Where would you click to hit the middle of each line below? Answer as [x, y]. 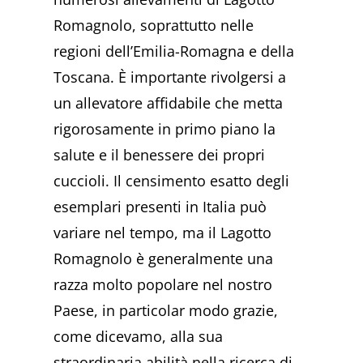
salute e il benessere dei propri [160, 154]
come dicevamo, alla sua [139, 336]
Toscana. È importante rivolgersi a [170, 77]
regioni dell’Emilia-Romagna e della [174, 51]
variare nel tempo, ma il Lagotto [163, 232]
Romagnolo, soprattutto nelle [154, 25]
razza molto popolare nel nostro [163, 284]
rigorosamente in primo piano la [165, 128]
